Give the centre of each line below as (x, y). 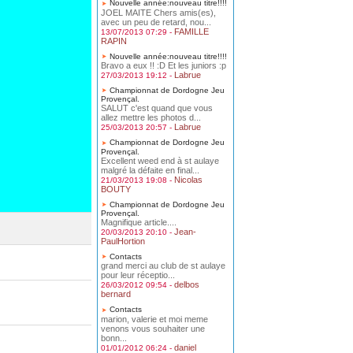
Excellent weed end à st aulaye (160, 160)
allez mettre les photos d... (151, 118)
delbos (187, 285)
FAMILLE (191, 31)
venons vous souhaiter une (153, 328)
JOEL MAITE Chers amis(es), (158, 12)
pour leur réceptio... (138, 275)
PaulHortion (123, 241)
